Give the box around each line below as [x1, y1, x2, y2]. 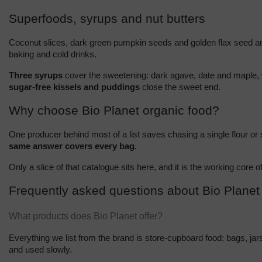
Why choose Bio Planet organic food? [9, 103, 219, 118]
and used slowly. [9, 244, 72, 254]
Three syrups [9, 70, 63, 80]
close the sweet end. [140, 82, 220, 92]
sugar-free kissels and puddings [9, 82, 140, 92]
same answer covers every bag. [9, 141, 137, 151]
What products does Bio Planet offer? [9, 211, 163, 221]
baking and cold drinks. [9, 49, 96, 59]
